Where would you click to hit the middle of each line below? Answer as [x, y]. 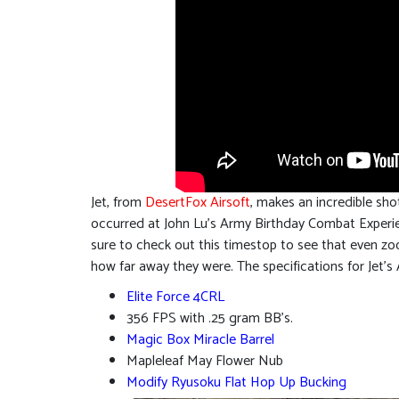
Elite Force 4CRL [175, 297]
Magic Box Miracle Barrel [200, 339]
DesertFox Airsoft [198, 202]
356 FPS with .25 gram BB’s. [210, 318]
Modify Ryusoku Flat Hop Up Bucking [236, 382]
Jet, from [118, 202]
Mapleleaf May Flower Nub [205, 361]
